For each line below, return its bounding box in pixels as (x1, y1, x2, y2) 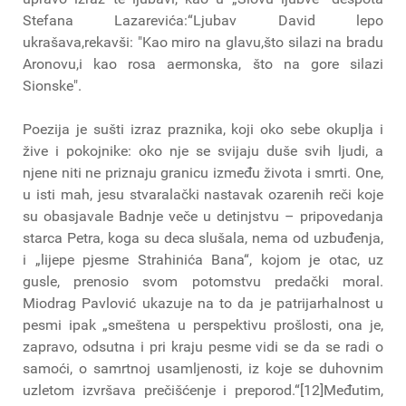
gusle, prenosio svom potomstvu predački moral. (23, 272, 383, 290)
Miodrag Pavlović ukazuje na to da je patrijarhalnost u (23, 294, 383, 312)
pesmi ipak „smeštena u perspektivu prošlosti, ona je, (23, 315, 383, 333)
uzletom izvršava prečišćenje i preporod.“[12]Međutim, (23, 381, 383, 399)
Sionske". (23, 76, 82, 94)
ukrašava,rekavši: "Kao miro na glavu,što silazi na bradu (23, 33, 383, 51)
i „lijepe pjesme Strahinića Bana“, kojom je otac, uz (23, 250, 383, 268)
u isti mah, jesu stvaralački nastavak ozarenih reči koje (23, 185, 383, 203)
